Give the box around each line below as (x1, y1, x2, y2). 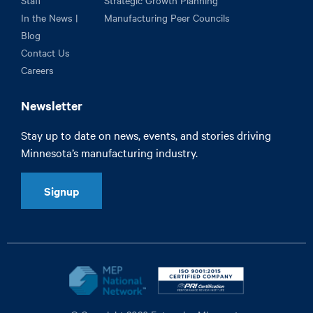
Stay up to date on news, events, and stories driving (21, 127, 271, 143)
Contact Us (21, 45, 70, 60)
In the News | (21, 10, 78, 25)
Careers (21, 63, 54, 78)
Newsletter (21, 97, 82, 115)
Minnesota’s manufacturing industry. (21, 145, 198, 161)
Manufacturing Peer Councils (103, 10, 230, 25)
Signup (44, 183, 79, 199)
